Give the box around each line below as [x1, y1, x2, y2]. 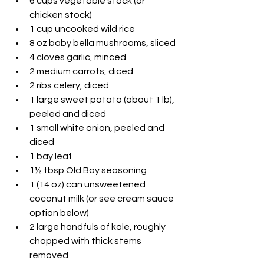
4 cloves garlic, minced [29, 52, 126, 62]
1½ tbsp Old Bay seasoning [29, 166, 147, 176]
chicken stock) [29, 10, 92, 20]
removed [29, 250, 68, 260]
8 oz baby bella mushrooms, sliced [29, 38, 176, 48]
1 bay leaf [29, 151, 72, 161]
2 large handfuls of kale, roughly [29, 222, 167, 232]
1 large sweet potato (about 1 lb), [29, 95, 176, 105]
